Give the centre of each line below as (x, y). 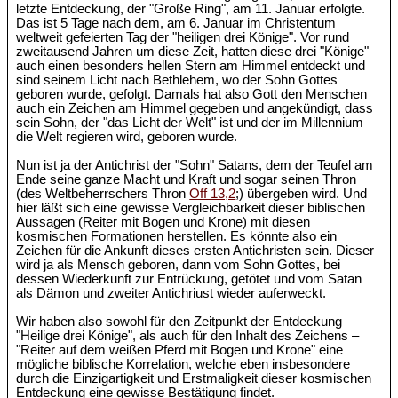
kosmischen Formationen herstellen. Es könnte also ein (177, 237)
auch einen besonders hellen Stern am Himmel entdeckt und (191, 66)
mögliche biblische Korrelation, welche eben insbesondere (183, 365)
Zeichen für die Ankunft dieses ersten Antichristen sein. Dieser (195, 251)
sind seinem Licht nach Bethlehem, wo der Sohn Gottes (177, 80)
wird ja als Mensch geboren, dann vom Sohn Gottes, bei (179, 265)
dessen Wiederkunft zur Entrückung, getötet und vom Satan (189, 279)
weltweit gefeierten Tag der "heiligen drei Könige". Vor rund (183, 38)
